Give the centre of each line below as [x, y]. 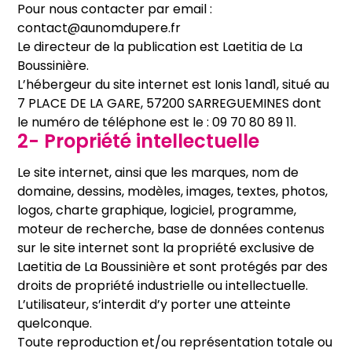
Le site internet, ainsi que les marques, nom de [158, 172]
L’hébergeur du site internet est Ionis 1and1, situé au [174, 84]
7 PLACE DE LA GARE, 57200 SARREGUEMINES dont [170, 103]
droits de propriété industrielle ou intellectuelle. [163, 286]
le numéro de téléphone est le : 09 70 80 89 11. [157, 122]
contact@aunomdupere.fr [99, 28]
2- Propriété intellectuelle [139, 141]
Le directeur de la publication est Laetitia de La [160, 47]
